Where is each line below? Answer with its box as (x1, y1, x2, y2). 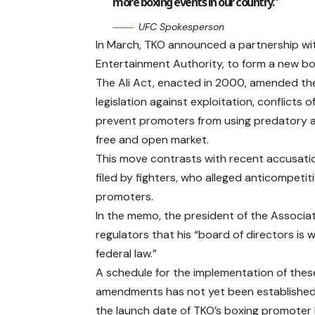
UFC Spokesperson (139, 20, 225, 34)
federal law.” (96, 246, 157, 262)
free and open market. (96, 132, 210, 148)
